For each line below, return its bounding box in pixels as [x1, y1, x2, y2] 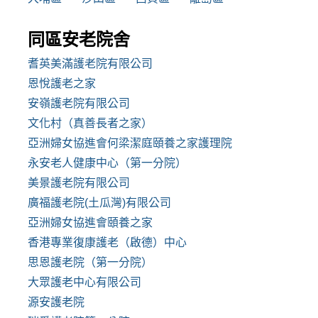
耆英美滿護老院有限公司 [28, 57, 153, 70]
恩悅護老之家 [28, 77, 96, 90]
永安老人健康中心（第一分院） [28, 157, 187, 170]
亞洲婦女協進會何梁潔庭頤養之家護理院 [28, 137, 232, 150]
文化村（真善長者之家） [28, 117, 153, 130]
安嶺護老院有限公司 [28, 97, 130, 110]
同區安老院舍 [28, 30, 130, 50]
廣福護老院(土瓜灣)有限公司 [28, 197, 171, 209]
